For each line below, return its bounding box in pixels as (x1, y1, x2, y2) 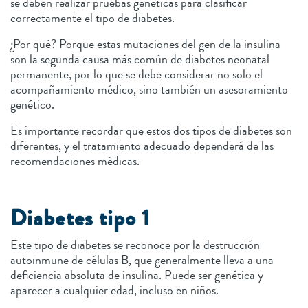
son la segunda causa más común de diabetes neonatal (10, 50, 269, 69)
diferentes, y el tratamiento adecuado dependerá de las (10, 137, 274, 155)
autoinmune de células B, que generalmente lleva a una (10, 251, 274, 269)
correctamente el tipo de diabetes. (10, 9, 175, 27)
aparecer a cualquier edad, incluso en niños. (10, 281, 221, 300)
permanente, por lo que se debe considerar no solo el (10, 65, 263, 84)
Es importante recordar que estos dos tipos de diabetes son (10, 122, 292, 140)
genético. (10, 96, 57, 114)
